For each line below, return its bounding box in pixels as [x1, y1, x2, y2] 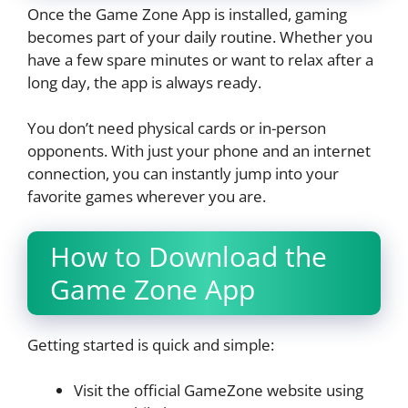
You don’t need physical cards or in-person [27, 117, 326, 139]
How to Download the [50, 237, 327, 275]
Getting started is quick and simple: [27, 333, 274, 355]
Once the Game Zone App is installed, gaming [27, 3, 347, 25]
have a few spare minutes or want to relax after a [27, 48, 373, 70]
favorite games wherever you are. [27, 186, 266, 208]
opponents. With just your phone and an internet [27, 140, 371, 162]
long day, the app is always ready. [27, 71, 261, 93]
